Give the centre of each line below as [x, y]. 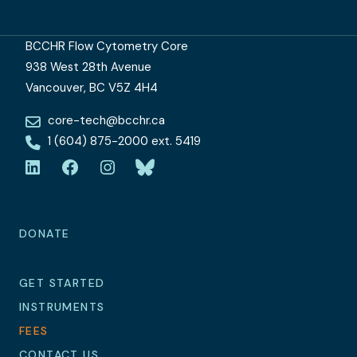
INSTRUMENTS [62, 307]
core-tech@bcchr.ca [106, 120]
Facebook [96, 177]
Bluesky [164, 177]
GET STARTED [62, 283]
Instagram [133, 177]
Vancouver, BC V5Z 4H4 [92, 88]
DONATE [45, 233]
